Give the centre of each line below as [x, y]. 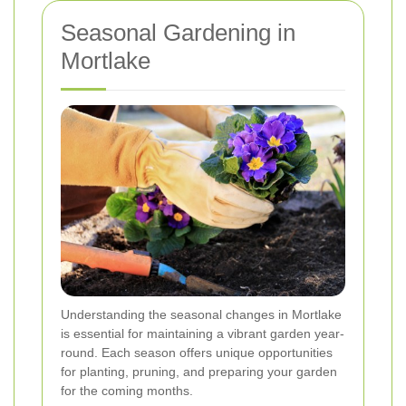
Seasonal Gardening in [178, 32]
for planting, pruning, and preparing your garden [199, 372]
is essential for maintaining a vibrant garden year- [203, 334]
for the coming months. [127, 391]
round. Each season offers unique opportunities [197, 353]
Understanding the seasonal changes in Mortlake [201, 315]
